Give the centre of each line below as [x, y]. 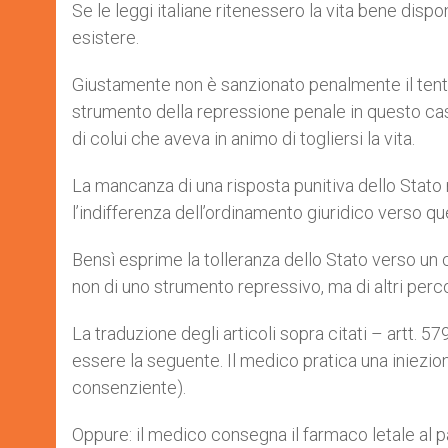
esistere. [105, 37]
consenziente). [129, 387]
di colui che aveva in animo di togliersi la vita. [243, 138]
